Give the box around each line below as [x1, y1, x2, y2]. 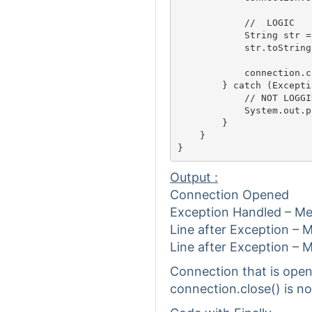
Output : [170, 170, 218, 185]
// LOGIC [177, 17, 256, 28]
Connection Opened [170, 187, 289, 202]
